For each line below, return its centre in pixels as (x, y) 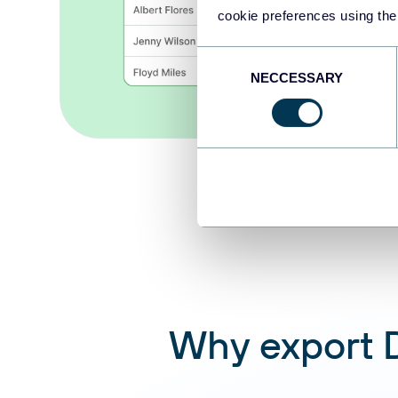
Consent (221, 57)
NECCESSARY (297, 77)
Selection (223, 78)
